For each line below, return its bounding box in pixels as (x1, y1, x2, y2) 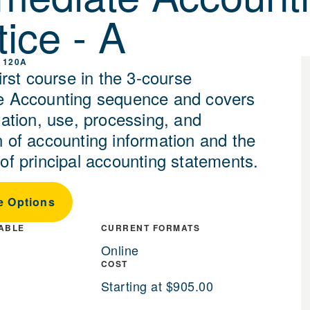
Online (100, 241, 139, 259)
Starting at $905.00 (100, 277, 214, 295)
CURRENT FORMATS (100, 221, 201, 235)
